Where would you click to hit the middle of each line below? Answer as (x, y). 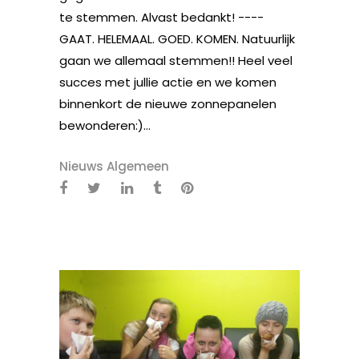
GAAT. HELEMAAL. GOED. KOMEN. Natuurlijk (177, 39)
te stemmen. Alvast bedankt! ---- (161, 17)
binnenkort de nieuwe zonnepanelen (168, 104)
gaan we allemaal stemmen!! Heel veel (176, 61)
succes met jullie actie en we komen (168, 82)
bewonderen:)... (105, 125)
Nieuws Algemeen (114, 166)
